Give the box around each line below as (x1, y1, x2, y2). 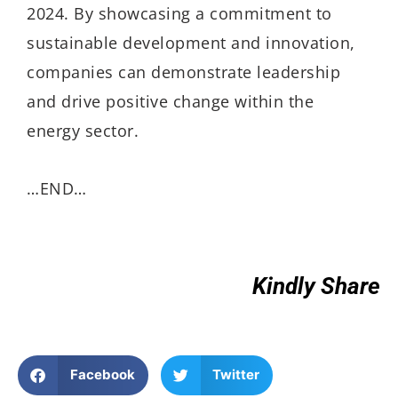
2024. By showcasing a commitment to (27, 3, 332, 25)
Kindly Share (252, 273, 380, 300)
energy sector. (27, 120, 139, 142)
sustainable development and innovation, (27, 32, 355, 54)
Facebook (69, 366, 135, 384)
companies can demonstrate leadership (27, 61, 340, 84)
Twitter (212, 366, 259, 384)
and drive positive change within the (27, 91, 314, 113)
